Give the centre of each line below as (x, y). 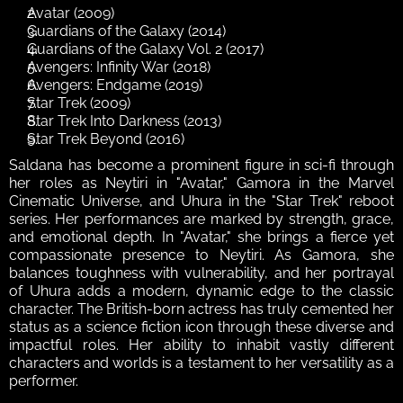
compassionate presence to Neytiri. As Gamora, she (201, 255)
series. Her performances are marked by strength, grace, (201, 219)
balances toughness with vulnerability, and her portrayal (201, 273)
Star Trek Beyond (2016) (106, 139)
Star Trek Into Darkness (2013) (124, 121)
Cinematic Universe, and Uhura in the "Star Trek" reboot (201, 201)
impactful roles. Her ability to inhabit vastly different (201, 345)
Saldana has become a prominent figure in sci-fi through (201, 165)
